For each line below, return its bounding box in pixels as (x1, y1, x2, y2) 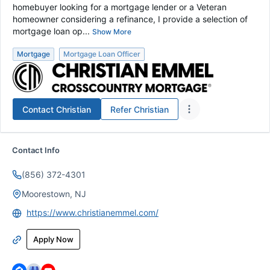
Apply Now (33, 234, 74, 244)
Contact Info (12, 145, 60, 155)
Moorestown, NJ (22, 189, 86, 199)
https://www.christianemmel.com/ (27, 207, 159, 218)
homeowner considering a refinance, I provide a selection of (13, 14, 248, 24)
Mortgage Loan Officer (63, 49, 140, 58)
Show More (92, 27, 131, 36)
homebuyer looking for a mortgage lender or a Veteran (13, 2, 227, 12)
